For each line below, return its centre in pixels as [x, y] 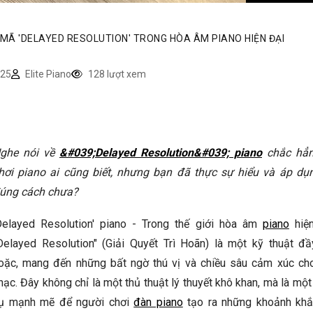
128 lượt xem [116, 74]
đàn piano [158, 302]
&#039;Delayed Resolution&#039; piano [161, 153]
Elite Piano [47, 74]
